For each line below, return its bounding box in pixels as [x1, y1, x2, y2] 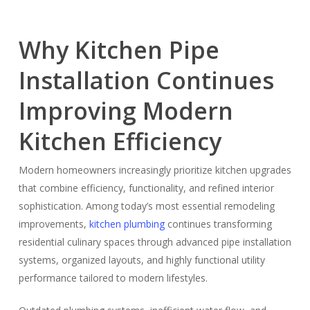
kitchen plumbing [89, 217, 165, 230]
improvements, [18, 217, 89, 230]
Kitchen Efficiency [18, 125, 221, 157]
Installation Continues [18, 64, 274, 96]
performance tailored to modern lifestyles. [18, 271, 208, 284]
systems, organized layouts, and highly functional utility [18, 253, 265, 266]
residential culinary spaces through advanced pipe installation [18, 235, 291, 248]
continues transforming [164, 217, 272, 230]
